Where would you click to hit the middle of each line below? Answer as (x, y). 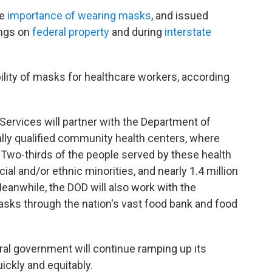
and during (137, 32)
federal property (71, 32)
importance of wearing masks (79, 15)
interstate (188, 32)
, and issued (180, 15)
